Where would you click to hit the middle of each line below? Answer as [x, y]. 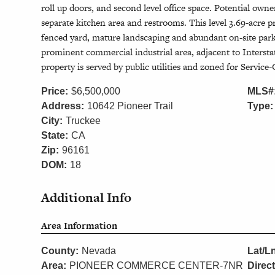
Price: [55, 91]
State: [55, 135]
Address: [63, 106]
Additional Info [87, 197]
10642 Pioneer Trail [130, 106]
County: [60, 251]
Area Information [79, 226]
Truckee [83, 120]
